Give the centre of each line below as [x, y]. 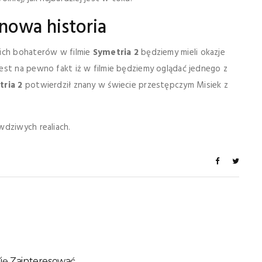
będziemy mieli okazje [182, 53]
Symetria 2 [116, 53]
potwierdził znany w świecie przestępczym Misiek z [125, 85]
